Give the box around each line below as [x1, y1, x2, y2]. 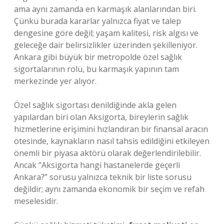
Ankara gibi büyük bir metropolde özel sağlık [14, 51, 182, 62]
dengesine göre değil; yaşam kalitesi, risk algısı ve [14, 27, 198, 38]
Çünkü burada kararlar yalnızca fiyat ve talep [14, 15, 181, 26]
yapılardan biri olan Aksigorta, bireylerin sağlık [14, 111, 188, 122]
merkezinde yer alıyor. [14, 75, 96, 86]
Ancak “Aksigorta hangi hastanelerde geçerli [14, 159, 180, 170]
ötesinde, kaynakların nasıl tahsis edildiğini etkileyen [14, 135, 209, 146]
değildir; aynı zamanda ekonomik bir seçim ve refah [14, 183, 204, 194]
